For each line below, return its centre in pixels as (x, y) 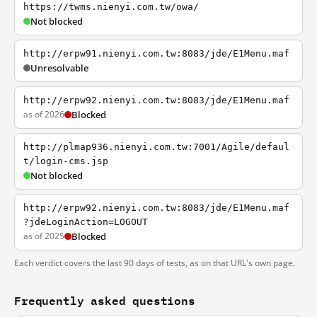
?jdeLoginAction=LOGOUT (86, 222)
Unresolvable (59, 68)
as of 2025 (44, 236)
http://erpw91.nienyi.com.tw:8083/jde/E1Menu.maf (156, 53)
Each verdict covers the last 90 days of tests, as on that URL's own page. (155, 263)
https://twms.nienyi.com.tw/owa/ (111, 7)
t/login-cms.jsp (66, 161)
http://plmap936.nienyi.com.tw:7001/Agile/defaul (156, 147)
